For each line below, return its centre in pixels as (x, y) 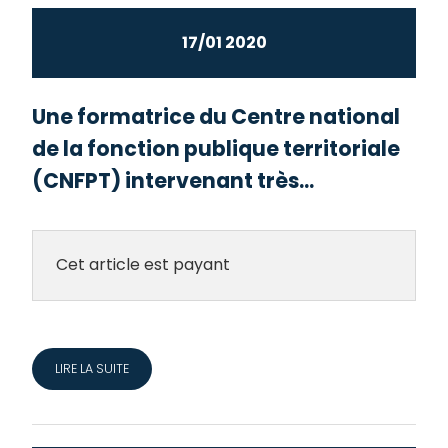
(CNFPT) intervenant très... (173, 180)
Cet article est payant (142, 265)
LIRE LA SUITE (91, 368)
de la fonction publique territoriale (216, 148)
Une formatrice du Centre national (216, 116)
